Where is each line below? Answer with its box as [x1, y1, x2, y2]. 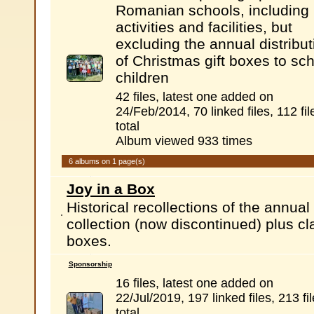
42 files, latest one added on [115, 90, 273, 104]
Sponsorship [68, 260, 112, 268]
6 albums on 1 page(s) [68, 157, 145, 165]
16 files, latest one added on [115, 276, 273, 290]
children [115, 69, 169, 86]
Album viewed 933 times [115, 134, 252, 148]
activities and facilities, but [115, 19, 292, 35]
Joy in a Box [67, 181, 155, 197]
